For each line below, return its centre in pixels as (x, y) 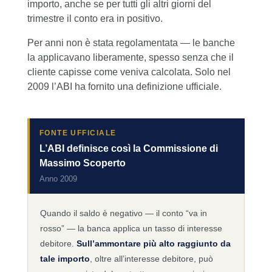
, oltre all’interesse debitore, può (151, 259)
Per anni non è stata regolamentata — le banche (131, 43)
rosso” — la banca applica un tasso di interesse (131, 229)
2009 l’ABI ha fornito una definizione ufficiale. (124, 87)
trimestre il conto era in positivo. (95, 19)
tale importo (65, 259)
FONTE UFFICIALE (78, 133)
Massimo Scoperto (82, 163)
